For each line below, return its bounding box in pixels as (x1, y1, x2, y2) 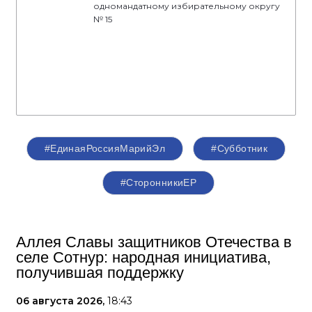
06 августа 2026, (16, 295, 107, 308)
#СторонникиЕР (120, 177, 197, 189)
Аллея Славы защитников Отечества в (16, 233, 292, 251)
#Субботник (211, 143, 268, 155)
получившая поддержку (16, 264, 184, 282)
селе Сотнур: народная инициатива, (16, 249, 271, 267)
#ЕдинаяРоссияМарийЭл (44, 143, 166, 155)
